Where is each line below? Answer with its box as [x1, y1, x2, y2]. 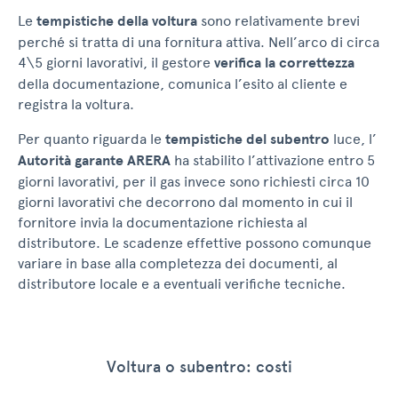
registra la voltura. [18, 96, 134, 114]
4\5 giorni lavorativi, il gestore [18, 54, 214, 72]
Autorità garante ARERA [18, 152, 171, 171]
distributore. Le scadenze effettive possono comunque [18, 235, 371, 252]
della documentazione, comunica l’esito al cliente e [18, 76, 347, 93]
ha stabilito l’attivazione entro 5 [171, 152, 375, 170]
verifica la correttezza [214, 54, 354, 73]
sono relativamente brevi [197, 12, 360, 30]
